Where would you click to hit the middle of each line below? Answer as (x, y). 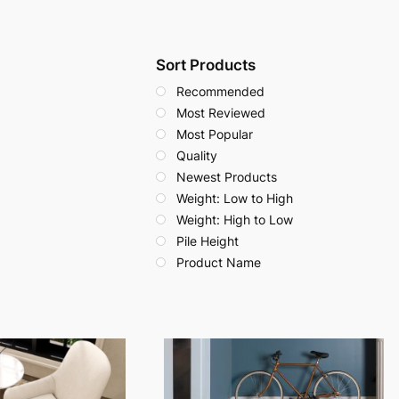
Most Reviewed (221, 113)
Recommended (220, 91)
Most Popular (215, 134)
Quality (197, 155)
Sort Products (206, 65)
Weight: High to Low (235, 220)
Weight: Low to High (235, 198)
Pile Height (208, 241)
